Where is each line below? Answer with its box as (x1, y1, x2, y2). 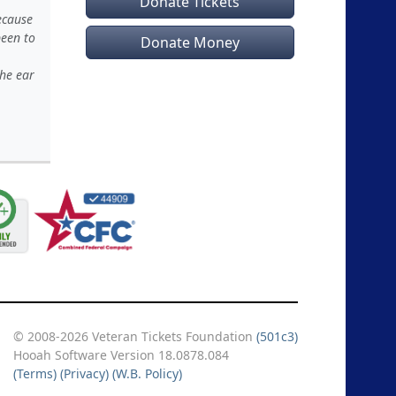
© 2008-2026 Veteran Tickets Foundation (13, 328, 256, 345)
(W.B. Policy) (112, 365, 182, 382)
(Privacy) (60, 365, 109, 382)
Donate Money (140, 33, 240, 52)
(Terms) (13, 365, 57, 382)
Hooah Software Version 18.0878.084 (13, 346, 229, 363)
